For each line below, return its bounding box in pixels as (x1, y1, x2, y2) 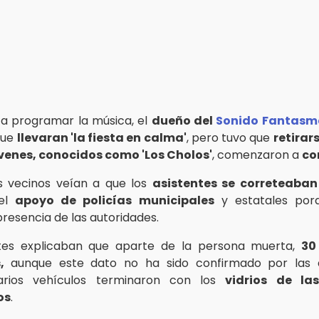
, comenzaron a (212, 146, 302, 163)
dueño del (151, 112, 216, 129)
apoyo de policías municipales (15, 192, 214, 209)
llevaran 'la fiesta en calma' (16, 129, 187, 146)
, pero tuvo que (186, 129, 273, 146)
